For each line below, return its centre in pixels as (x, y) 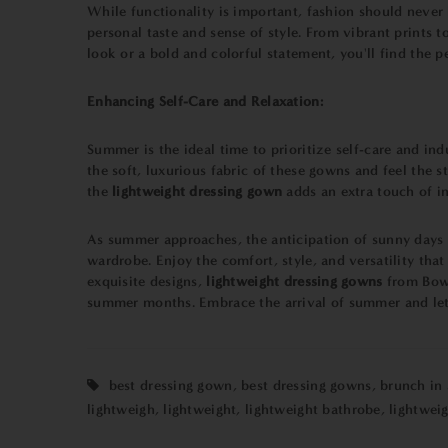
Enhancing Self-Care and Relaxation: (205, 101)
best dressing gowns (306, 385)
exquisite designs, (147, 281)
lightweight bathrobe (313, 409)
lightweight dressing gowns (294, 281)
